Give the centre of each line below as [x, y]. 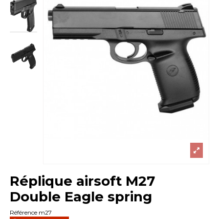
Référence [24, 213]
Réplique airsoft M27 [83, 181]
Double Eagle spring [81, 196]
